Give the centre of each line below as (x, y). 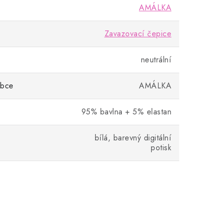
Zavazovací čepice (138, 34)
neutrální (156, 60)
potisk (161, 148)
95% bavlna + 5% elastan (126, 112)
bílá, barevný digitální (133, 138)
